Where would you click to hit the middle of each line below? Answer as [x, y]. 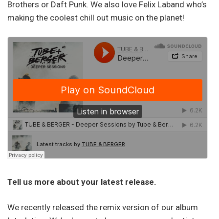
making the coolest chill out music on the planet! [96, 17]
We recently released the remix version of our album [103, 208]
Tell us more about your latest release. [82, 182]
